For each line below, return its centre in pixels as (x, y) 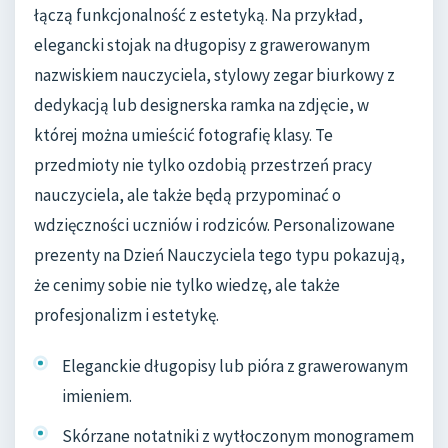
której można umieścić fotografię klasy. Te (183, 134)
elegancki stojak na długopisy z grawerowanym (202, 44)
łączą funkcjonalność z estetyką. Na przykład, (198, 14)
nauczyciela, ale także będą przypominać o (187, 194)
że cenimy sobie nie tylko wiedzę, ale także (187, 284)
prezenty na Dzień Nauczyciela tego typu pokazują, (219, 254)
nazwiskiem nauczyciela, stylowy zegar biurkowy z (214, 74)
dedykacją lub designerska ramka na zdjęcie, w (201, 104)
